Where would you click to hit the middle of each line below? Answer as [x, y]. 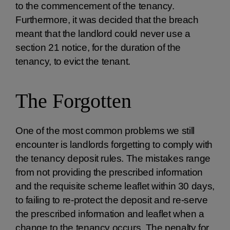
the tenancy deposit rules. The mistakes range [113, 158]
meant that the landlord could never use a [103, 34]
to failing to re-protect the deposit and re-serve [112, 200]
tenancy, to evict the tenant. [73, 61]
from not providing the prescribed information [109, 172]
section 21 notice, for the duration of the [98, 47]
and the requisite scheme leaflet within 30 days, [115, 186]
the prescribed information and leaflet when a [110, 214]
